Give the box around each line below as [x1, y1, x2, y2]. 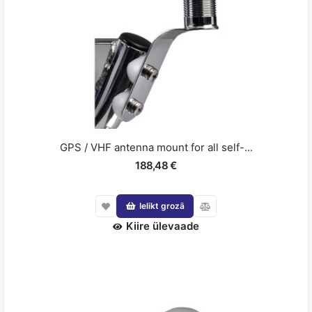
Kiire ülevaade [126, 219, 199, 233]
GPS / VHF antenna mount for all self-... [59, 141, 253, 155]
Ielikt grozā [139, 200, 185, 211]
